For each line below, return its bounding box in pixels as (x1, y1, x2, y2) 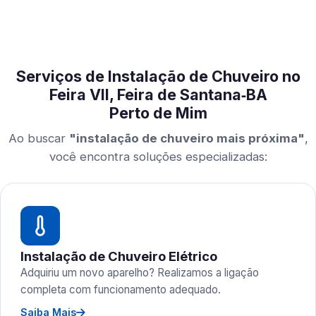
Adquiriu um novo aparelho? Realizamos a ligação (20, 266, 259, 279)
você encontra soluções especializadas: (49, 150, 267, 164)
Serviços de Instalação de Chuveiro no (16, 67, 300, 85)
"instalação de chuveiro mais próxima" (68, 131, 305, 145)
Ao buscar (8, 131, 69, 145)
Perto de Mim (109, 104, 207, 122)
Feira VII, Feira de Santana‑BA (49, 85, 267, 104)
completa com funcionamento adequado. (20, 283, 221, 296)
